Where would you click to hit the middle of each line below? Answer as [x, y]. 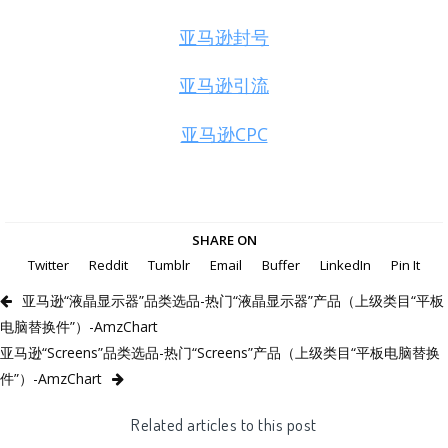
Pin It [405, 264]
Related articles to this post [224, 423]
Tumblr [169, 264]
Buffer [281, 264]
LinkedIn [345, 264]
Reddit [108, 264]
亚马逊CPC [224, 133]
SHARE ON [224, 239]
